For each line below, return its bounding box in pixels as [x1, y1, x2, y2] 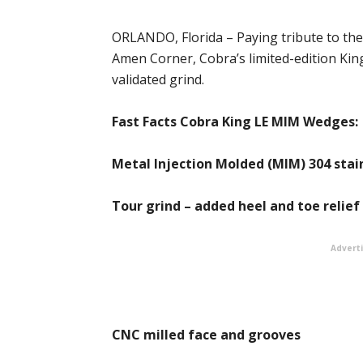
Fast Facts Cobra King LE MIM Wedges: [112, 113, 358, 130]
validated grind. [112, 70, 204, 88]
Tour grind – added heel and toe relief [112, 197, 360, 215]
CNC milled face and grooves [112, 326, 301, 344]
